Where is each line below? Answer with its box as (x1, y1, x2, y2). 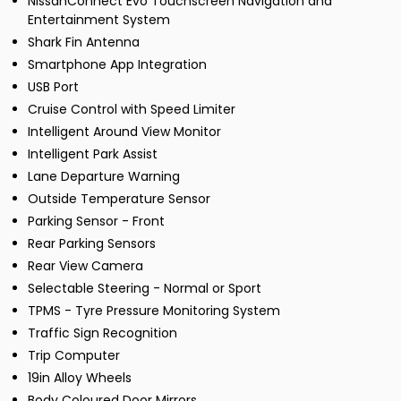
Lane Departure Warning (28, 167, 180, 186)
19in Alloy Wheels (28, 369, 132, 388)
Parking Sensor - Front (28, 212, 165, 231)
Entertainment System (28, 11, 170, 30)
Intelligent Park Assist (28, 145, 158, 164)
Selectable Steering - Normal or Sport (28, 279, 261, 298)
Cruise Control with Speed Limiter (28, 100, 235, 119)
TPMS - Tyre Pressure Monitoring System (28, 302, 280, 320)
